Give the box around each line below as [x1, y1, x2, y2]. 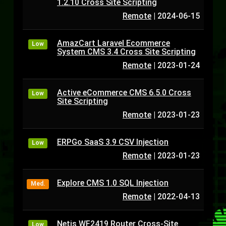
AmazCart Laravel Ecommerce [57, 38, 170, 48]
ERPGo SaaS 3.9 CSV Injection [57, 137, 168, 147]
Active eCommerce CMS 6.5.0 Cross [57, 88, 191, 97]
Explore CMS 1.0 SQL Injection [57, 178, 168, 188]
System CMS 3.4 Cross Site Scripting [57, 47, 196, 56]
